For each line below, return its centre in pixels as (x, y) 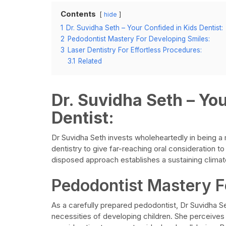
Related (90, 61)
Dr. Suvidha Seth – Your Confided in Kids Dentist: (145, 28)
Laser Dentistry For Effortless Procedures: (135, 50)
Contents (78, 14)
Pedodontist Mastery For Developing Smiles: (139, 39)
